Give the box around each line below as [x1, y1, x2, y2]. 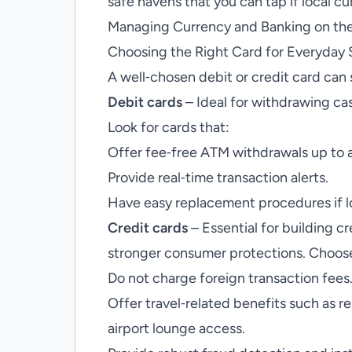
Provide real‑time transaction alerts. [108, 169, 328, 186]
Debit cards [108, 93, 182, 111]
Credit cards [108, 219, 188, 236]
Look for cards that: [108, 119, 229, 136]
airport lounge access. [108, 320, 245, 337]
